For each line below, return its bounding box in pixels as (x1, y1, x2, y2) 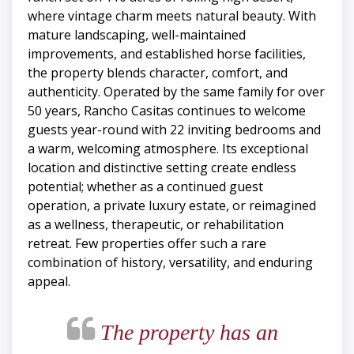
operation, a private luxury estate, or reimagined (28, 197, 316, 215)
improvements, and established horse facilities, (28, 45, 306, 63)
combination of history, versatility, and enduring (28, 254, 313, 272)
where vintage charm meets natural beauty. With (28, 7, 316, 25)
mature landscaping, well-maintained (28, 26, 246, 44)
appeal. (28, 273, 70, 291)
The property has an (95, 320, 278, 345)
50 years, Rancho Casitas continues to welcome (28, 102, 306, 120)
